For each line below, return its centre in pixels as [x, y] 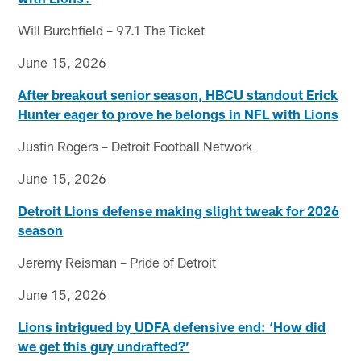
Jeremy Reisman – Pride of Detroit [117, 261]
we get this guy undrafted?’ [104, 345]
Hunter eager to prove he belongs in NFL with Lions [178, 113]
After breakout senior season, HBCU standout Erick [178, 94]
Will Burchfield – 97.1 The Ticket [112, 29]
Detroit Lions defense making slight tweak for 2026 [179, 210]
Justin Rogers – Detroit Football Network [135, 145]
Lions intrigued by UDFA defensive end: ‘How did [172, 326]
